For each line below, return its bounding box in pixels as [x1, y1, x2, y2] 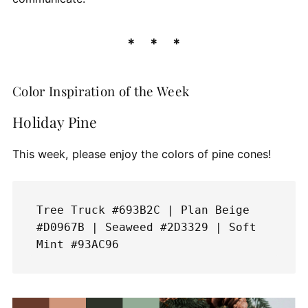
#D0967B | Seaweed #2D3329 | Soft [36, 220, 256, 234]
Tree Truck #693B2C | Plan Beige [36, 203, 250, 217]
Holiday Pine [12, 112, 98, 132]
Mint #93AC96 [36, 237, 119, 251]
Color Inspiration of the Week [12, 82, 190, 100]
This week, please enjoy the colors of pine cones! [12, 146, 275, 161]
